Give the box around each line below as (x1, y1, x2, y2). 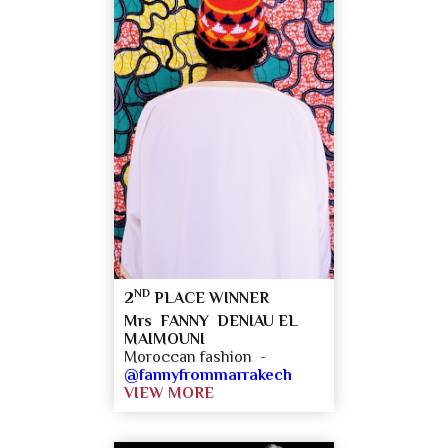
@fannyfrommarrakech (124, 365, 292, 384)
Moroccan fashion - (124, 347, 270, 366)
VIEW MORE (124, 383, 214, 402)
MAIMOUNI (124, 329, 205, 348)
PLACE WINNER (150, 288, 269, 307)
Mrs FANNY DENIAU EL (124, 311, 298, 330)
